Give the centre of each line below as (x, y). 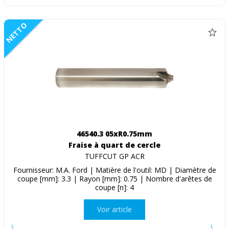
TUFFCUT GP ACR (114, 156)
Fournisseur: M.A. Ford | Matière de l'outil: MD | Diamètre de (114, 170)
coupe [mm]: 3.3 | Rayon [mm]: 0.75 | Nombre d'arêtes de (114, 178)
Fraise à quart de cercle (114, 145)
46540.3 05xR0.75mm (114, 133)
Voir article (114, 210)
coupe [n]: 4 (114, 187)
